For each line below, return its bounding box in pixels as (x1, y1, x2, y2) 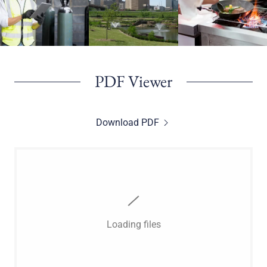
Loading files (106, 219, 161, 230)
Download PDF (96, 117, 159, 128)
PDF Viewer (95, 70, 172, 92)
